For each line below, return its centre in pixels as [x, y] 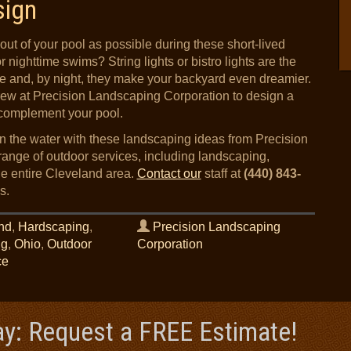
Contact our [169, 174]
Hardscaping [54, 227]
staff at [222, 174]
